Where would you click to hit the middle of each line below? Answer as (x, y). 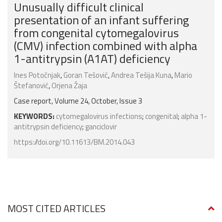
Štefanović (31, 86)
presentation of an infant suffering (101, 20)
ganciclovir (101, 127)
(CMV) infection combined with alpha (106, 46)
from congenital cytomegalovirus (96, 33)
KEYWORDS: (34, 116)
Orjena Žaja (69, 86)
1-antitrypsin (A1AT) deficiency (92, 59)
